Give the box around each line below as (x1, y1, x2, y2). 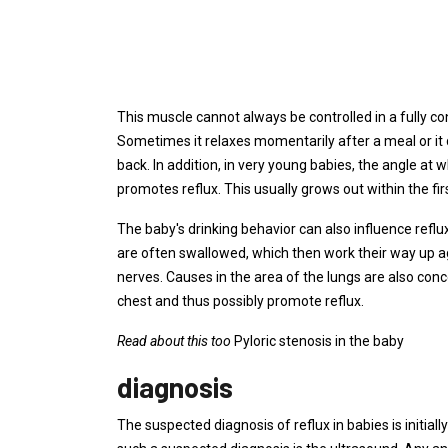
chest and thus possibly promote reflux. (117, 293, 364, 309)
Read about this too (117, 333, 231, 349)
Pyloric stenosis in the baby (231, 333, 404, 349)
